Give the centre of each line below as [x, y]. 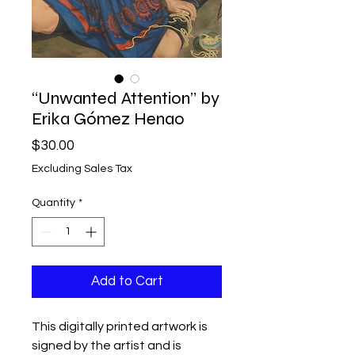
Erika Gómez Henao [108, 118]
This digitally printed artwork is [120, 326]
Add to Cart [127, 281]
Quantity [53, 202]
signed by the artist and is [107, 345]
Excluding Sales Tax [82, 168]
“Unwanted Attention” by [126, 98]
